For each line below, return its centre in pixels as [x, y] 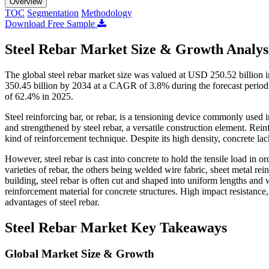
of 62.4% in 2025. [39, 96]
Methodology [107, 13]
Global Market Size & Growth [80, 254]
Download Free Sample [51, 23]
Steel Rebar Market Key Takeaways [116, 227]
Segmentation [53, 13]
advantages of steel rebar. [52, 202]
